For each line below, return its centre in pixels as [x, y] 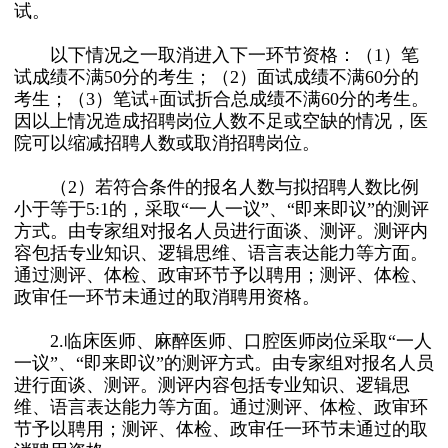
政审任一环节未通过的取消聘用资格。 [167, 297]
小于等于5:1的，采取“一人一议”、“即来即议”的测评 [221, 209]
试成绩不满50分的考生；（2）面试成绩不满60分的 [216, 77]
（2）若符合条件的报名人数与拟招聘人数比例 [216, 187]
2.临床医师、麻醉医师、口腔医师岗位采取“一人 [223, 341]
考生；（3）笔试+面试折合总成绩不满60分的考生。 [221, 99]
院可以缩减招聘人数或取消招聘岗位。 [167, 143]
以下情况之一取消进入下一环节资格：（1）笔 [216, 55]
